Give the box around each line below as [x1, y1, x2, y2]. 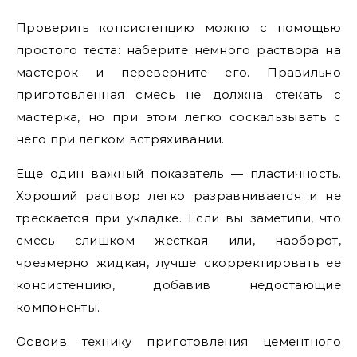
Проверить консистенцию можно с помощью [16, 20, 341, 35]
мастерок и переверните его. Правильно [16, 65, 341, 80]
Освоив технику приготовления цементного [16, 334, 341, 349]
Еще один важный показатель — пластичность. [16, 166, 341, 181]
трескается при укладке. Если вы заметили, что [16, 210, 341, 226]
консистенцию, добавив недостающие [16, 277, 341, 292]
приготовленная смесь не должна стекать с [16, 87, 341, 102]
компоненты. [16, 300, 100, 315]
